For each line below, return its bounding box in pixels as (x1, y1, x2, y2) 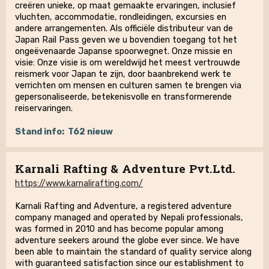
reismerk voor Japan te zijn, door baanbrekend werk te (15, 69, 231, 79)
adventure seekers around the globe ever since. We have (15, 235, 240, 246)
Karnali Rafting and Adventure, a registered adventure (15, 201, 232, 211)
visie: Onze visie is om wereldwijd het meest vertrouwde (15, 58, 240, 68)
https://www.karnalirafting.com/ (15, 178, 143, 189)
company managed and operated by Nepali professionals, (15, 213, 243, 223)
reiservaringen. (15, 103, 73, 113)
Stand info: (15, 127, 64, 137)
